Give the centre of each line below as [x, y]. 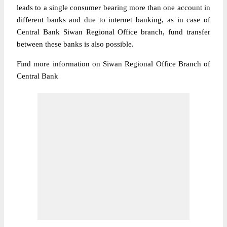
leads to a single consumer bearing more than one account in [113, 8]
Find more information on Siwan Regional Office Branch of [113, 64]
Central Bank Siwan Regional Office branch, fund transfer [113, 32]
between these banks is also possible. [75, 44]
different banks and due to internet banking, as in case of [113, 20]
